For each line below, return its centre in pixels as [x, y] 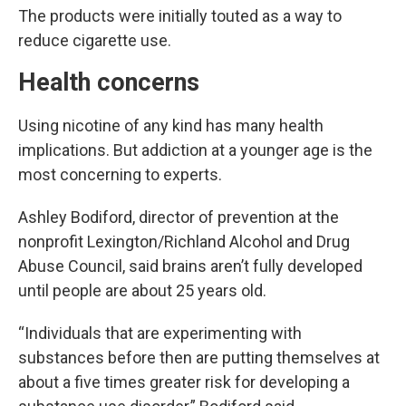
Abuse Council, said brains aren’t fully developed [190, 266]
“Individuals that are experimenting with [160, 333]
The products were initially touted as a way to [180, 15]
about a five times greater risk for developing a [184, 382]
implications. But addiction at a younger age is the [195, 150]
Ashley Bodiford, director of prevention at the [179, 217]
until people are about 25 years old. [142, 290]
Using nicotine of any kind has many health [171, 125]
